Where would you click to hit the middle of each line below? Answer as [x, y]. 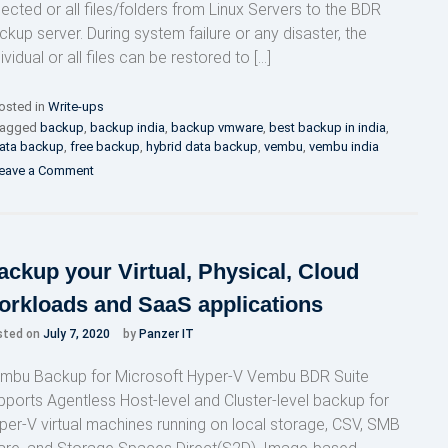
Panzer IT [166, 333]
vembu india [343, 146]
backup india [127, 127]
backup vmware [216, 127]
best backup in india [327, 127]
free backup [104, 146]
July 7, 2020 [76, 333]
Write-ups [75, 106]
